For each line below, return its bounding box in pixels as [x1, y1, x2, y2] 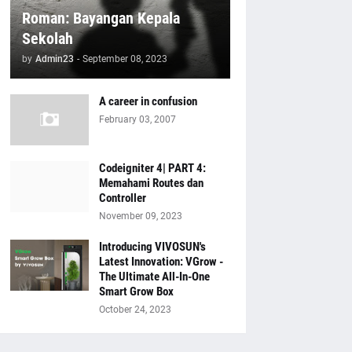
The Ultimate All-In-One [98, 269, 210, 284]
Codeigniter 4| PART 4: [98, 161, 206, 175]
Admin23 [35, 53, 74, 64]
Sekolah [21, 29, 73, 48]
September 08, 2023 [82, 53, 167, 64]
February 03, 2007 [98, 114, 176, 125]
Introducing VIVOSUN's [98, 240, 206, 254]
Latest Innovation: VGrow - [98, 255, 223, 269]
